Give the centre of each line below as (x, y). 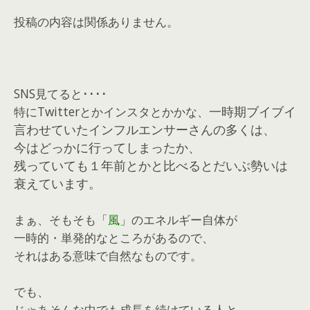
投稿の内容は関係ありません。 (96, 22)
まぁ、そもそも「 (61, 220)
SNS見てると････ (61, 94)
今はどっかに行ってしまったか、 (107, 148)
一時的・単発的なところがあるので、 (114, 238)
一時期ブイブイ (253, 112)
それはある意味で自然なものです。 (108, 256)
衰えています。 (57, 184)
